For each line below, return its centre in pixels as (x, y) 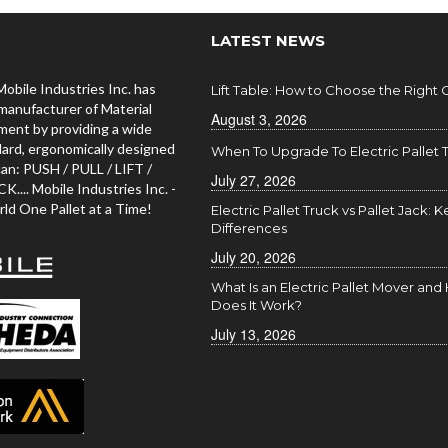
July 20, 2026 (253, 257)
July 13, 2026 (253, 334)
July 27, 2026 (253, 180)
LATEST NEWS (267, 40)
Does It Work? (256, 305)
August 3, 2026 (258, 119)
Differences (248, 228)
